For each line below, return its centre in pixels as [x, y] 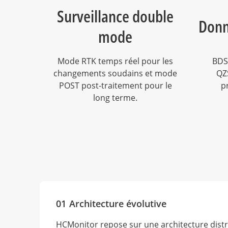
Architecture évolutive [118, 204]
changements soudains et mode [104, 73]
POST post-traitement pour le [115, 85]
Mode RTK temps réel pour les [115, 61]
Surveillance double [115, 16]
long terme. [115, 98]
